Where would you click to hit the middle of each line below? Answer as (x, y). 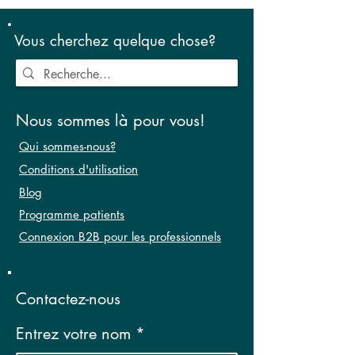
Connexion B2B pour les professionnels (120, 237)
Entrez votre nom (73, 334)
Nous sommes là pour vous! (111, 121)
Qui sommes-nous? (67, 147)
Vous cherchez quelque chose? (115, 41)
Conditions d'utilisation (78, 170)
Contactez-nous (68, 299)
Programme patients (72, 215)
